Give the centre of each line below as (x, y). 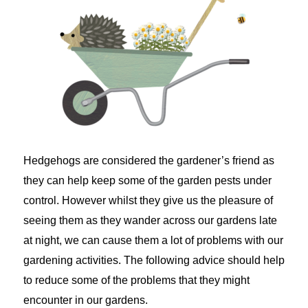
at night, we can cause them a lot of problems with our (153, 241)
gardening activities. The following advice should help (154, 261)
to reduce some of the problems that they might (136, 280)
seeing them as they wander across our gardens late (150, 221)
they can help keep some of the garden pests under (147, 181)
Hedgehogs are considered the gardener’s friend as (148, 161)
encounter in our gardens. (85, 300)
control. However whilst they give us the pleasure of (148, 201)
